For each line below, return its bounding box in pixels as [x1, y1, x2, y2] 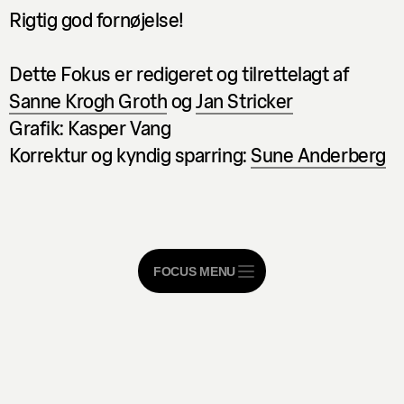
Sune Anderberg [251, 141, 386, 167]
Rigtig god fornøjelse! [9, 5, 184, 32]
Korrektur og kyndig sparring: [9, 141, 252, 167]
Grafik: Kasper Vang [9, 114, 171, 140]
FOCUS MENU [152, 264, 236, 279]
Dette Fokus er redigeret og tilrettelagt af [9, 60, 349, 86]
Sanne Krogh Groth [9, 87, 168, 113]
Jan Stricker [196, 87, 293, 113]
